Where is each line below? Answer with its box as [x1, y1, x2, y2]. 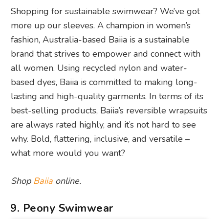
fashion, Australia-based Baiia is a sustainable [11, 33, 190, 45]
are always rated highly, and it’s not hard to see [11, 118, 197, 131]
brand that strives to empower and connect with [11, 47, 201, 60]
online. [53, 175, 82, 187]
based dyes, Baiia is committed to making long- [11, 76, 198, 88]
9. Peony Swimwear [10, 200, 113, 216]
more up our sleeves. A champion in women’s [11, 19, 191, 31]
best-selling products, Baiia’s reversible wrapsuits [11, 104, 208, 116]
